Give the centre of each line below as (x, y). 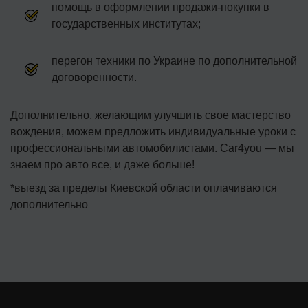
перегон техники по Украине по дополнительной (174, 60)
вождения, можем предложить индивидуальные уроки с (153, 131)
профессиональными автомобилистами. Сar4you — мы (152, 148)
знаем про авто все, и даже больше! (102, 164)
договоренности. (94, 77)
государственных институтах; (126, 23)
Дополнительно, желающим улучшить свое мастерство (151, 115)
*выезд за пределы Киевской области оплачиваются (144, 188)
